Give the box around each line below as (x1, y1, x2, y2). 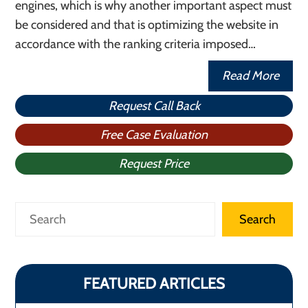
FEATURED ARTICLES (83, 274, 225, 293)
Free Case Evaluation (100, 127, 208, 142)
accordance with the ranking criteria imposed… (15, 36, 256, 52)
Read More (221, 68, 279, 83)
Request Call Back (108, 98, 200, 113)
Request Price (119, 156, 189, 171)
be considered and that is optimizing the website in (15, 17, 279, 32)
